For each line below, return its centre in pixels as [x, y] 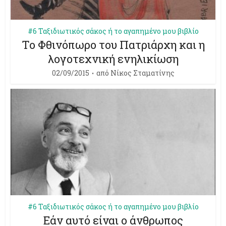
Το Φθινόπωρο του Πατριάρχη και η [113, 44]
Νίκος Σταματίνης [142, 73]
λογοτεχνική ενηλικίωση [113, 59]
